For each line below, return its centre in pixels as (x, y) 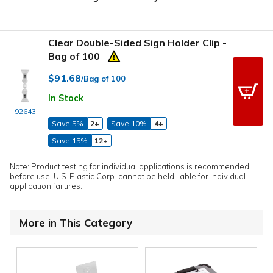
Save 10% (129, 123)
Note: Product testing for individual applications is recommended (129, 166)
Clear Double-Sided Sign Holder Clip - (137, 42)
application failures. (46, 186)
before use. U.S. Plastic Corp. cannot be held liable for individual (128, 176)
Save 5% (67, 123)
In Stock (66, 98)
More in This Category (76, 222)
